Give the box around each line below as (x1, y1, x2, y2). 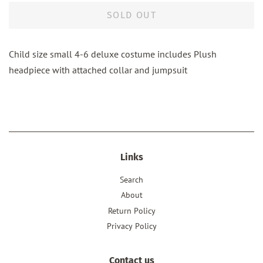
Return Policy (107, 205, 156, 216)
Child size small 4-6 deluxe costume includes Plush (9, 48, 217, 60)
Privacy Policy (106, 221, 157, 232)
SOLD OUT (106, 9, 157, 21)
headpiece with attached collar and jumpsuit (9, 64, 187, 76)
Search (120, 174, 143, 186)
